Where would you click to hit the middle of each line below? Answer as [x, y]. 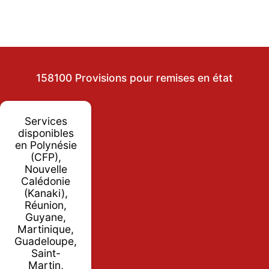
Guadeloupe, [46, 241]
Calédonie [46, 181]
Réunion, [46, 205]
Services [46, 121]
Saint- [46, 253]
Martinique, [46, 229]
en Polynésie [46, 145]
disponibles [46, 133]
